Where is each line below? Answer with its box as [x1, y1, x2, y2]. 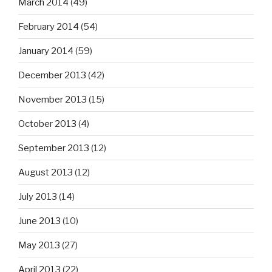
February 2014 [18, 21, 79, 32]
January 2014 [18, 45, 73, 56]
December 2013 [18, 69, 86, 81]
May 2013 [18, 239, 60, 251]
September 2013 [18, 142, 89, 154]
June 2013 [18, 215, 61, 226]
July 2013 [18, 191, 57, 202]
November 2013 [18, 93, 87, 105]
